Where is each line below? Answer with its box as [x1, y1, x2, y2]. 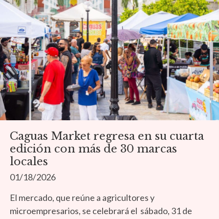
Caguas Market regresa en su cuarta [10, 130, 204, 143]
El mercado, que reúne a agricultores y [10, 192, 154, 203]
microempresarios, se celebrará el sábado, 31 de [10, 205, 192, 217]
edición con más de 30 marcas [10, 142, 177, 156]
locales [10, 155, 48, 169]
